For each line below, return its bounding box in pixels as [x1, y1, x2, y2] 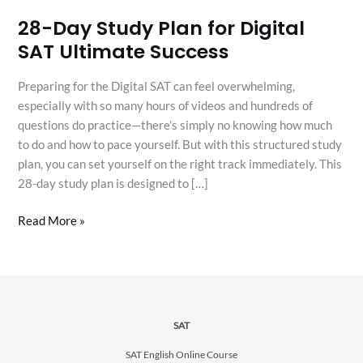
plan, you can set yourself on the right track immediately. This [18, 156, 343, 171]
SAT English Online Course [126, 348, 237, 361]
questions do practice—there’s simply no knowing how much [18, 117, 333, 132]
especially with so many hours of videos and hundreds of [18, 98, 314, 113]
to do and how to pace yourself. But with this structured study [18, 137, 343, 152]
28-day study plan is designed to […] [18, 176, 209, 190]
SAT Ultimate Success [18, 38, 230, 66]
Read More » [18, 213, 86, 228]
